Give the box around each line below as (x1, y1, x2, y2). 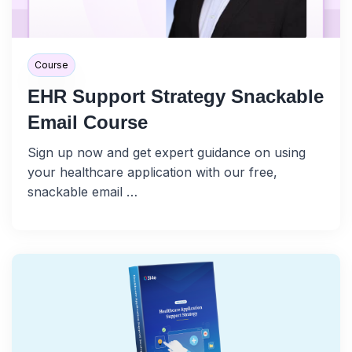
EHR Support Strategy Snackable (27, 86, 324, 108)
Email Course (27, 112, 148, 134)
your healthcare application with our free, (27, 164, 277, 181)
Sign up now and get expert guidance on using (27, 145, 306, 161)
